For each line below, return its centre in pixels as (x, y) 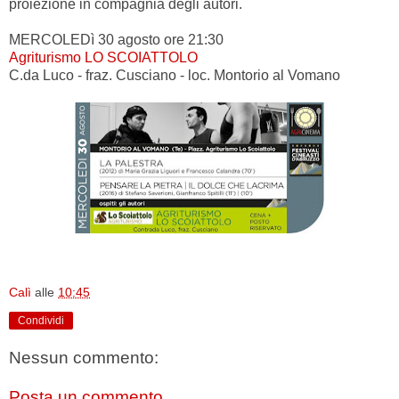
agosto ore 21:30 (169, 39)
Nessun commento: (84, 358)
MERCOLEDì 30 (61, 39)
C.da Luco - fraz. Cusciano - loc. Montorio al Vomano (175, 75)
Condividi (41, 320)
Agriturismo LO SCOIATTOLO (103, 57)
